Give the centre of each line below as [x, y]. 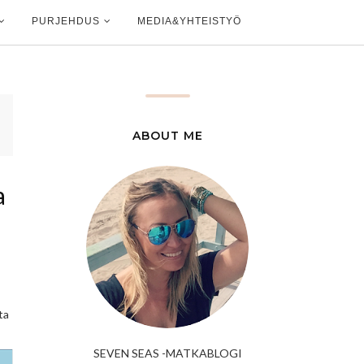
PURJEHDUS [66, 21]
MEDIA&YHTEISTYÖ [189, 21]
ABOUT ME [167, 135]
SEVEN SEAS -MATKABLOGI [167, 353]
